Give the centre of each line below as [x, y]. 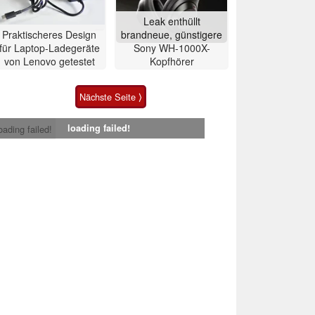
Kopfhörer [172, 61]
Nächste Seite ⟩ [110, 96]
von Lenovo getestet [49, 61]
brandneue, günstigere [172, 34]
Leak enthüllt [172, 21]
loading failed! [98, 128]
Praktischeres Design [49, 34]
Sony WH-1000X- [172, 47]
